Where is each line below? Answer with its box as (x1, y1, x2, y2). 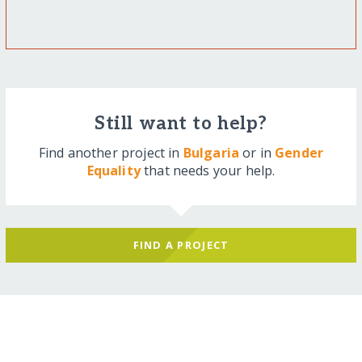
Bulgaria (183, 143, 240, 162)
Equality (86, 161, 141, 179)
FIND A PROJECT (133, 238, 229, 253)
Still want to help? (95, 113, 267, 136)
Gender (275, 143, 324, 162)
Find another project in (38, 143, 183, 162)
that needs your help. (140, 161, 276, 179)
